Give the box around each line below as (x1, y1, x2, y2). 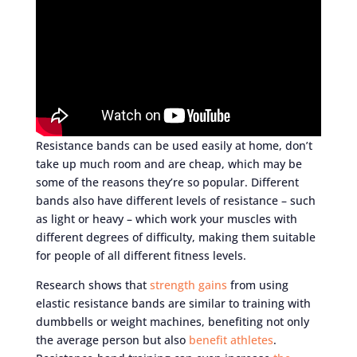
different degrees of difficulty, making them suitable (35, 229, 316, 245)
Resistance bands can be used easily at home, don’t (35, 137, 312, 153)
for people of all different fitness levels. (35, 247, 246, 263)
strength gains (149, 277, 227, 292)
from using (226, 277, 288, 292)
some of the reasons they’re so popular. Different (35, 174, 299, 190)
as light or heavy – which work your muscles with (35, 210, 297, 226)
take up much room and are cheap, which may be (35, 155, 302, 171)
